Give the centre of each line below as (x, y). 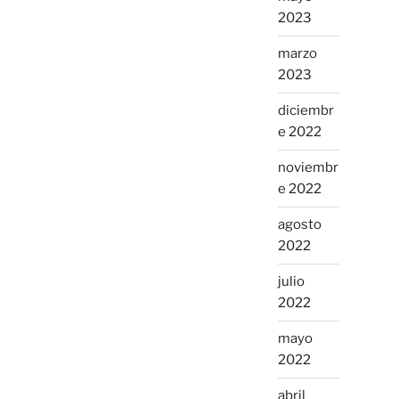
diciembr (305, 111)
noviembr (308, 168)
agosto (299, 225)
